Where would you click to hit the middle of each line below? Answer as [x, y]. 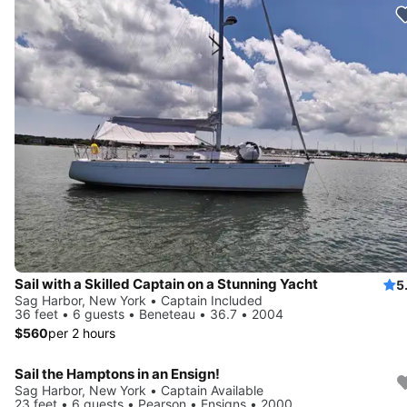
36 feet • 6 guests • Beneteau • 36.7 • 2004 [149, 314]
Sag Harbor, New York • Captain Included [139, 301]
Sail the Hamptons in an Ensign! [117, 374]
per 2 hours [82, 333]
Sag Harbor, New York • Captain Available [139, 391]
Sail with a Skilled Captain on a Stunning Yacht [166, 284]
